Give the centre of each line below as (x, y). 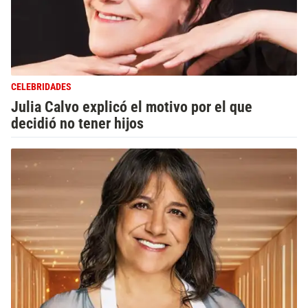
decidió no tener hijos (77, 123)
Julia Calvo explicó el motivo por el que (132, 107)
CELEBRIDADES (41, 87)
